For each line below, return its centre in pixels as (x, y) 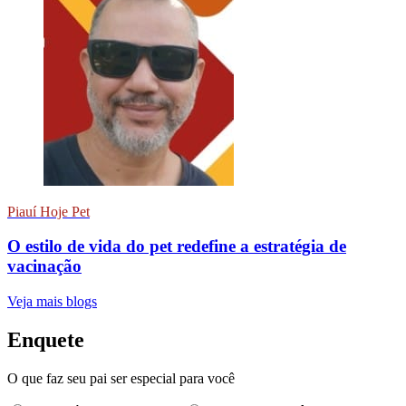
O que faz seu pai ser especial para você (121, 378)
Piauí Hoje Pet (48, 211)
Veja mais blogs (52, 301)
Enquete (46, 339)
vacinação (44, 266)
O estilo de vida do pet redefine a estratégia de (177, 246)
